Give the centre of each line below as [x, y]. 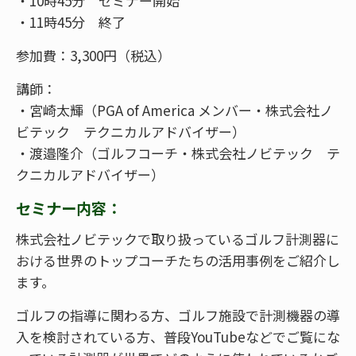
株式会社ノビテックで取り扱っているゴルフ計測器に [178, 238]
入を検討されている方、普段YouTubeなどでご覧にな [178, 336]
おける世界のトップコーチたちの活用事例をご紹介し [178, 260]
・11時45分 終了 [71, 21]
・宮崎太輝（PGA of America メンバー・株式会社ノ [174, 110]
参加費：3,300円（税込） [93, 55]
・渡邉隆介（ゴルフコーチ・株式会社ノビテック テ [178, 153]
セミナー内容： [69, 208]
